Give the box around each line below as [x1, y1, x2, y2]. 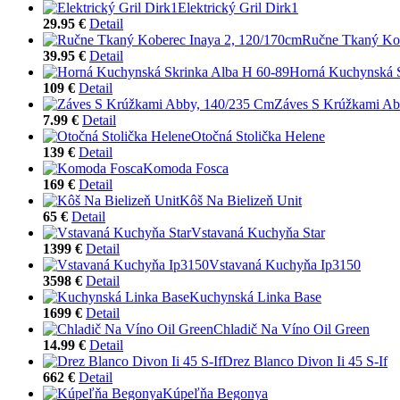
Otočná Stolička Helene [191, 128, 325, 144]
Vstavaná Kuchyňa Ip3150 [209, 256, 361, 272]
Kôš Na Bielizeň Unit [179, 192, 302, 208]
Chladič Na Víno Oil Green [213, 321, 370, 337]
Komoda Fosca [143, 160, 229, 176]
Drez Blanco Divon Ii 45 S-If [222, 353, 387, 369]
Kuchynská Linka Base [189, 288, 321, 304]
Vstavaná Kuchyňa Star [191, 224, 325, 240]
